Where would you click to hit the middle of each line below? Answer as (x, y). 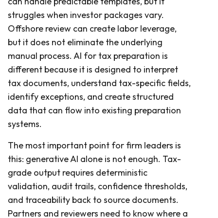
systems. (25, 124)
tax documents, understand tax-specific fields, (99, 83)
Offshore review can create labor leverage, (92, 28)
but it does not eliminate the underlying (85, 42)
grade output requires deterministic (78, 172)
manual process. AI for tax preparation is (88, 55)
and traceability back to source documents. (93, 200)
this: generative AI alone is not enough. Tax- (94, 159)
